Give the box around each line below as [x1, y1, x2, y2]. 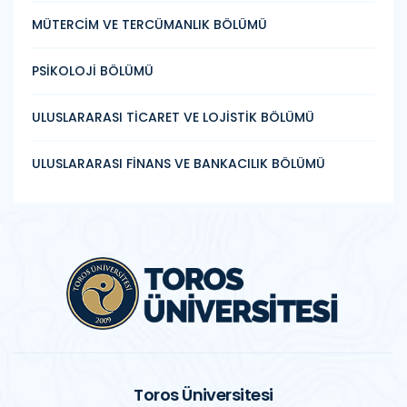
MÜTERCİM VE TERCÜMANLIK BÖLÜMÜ [32, 15, 267, 34]
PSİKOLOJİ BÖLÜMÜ [32, 61, 154, 80]
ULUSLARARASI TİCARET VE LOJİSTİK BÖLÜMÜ [32, 107, 314, 126]
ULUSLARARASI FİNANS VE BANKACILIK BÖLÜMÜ [32, 154, 325, 173]
